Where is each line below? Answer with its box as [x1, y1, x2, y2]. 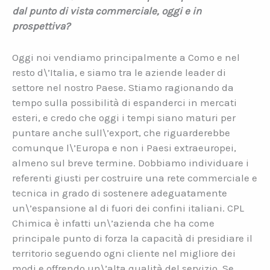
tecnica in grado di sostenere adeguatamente [12, 186, 227, 199]
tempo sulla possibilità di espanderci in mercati [12, 96, 237, 108]
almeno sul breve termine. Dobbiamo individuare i [12, 156, 249, 169]
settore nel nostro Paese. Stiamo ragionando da [12, 81, 234, 93]
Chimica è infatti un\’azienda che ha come [12, 216, 215, 229]
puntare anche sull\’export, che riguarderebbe [12, 126, 230, 139]
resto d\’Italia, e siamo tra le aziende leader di [12, 66, 226, 78]
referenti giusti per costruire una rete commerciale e [12, 171, 257, 184]
